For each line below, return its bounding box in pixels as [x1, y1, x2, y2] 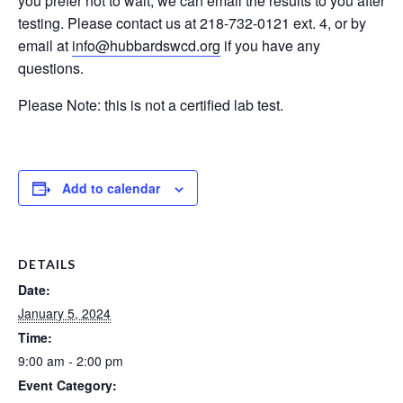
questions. [18, 57, 84, 78]
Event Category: [18, 375, 117, 394]
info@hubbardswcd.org [72, 34, 220, 56]
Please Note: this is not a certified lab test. [18, 94, 283, 115]
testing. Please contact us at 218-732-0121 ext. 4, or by [18, 12, 366, 33]
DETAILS [18, 255, 76, 272]
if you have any [220, 34, 320, 56]
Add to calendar [62, 178, 160, 197]
